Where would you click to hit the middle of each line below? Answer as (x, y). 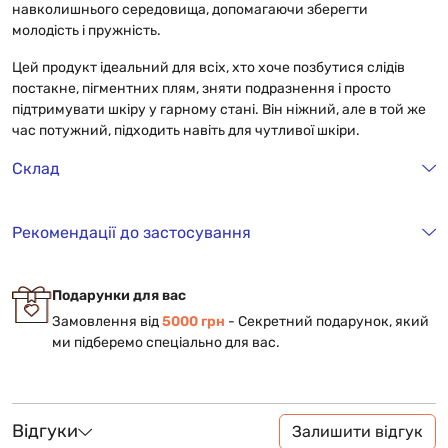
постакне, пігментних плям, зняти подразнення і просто (201, 88)
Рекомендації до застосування (131, 232)
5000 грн (193, 321)
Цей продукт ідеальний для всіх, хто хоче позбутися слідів (208, 67)
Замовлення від (107, 321)
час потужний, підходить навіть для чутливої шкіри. (186, 130)
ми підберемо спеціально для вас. (166, 342)
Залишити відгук (357, 431)
